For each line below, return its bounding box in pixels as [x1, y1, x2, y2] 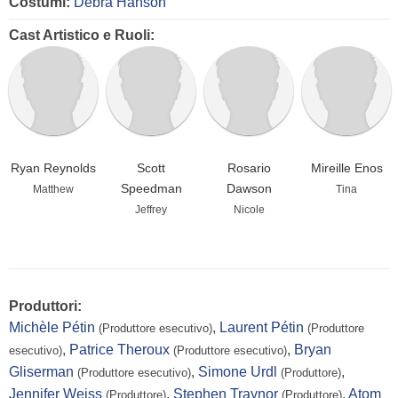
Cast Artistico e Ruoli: [9, 28, 155, 44]
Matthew [33, 183, 74, 196]
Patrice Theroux [69, 342, 170, 358]
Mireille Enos [310, 161, 383, 176]
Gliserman [9, 364, 74, 380]
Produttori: [9, 298, 82, 314]
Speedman [120, 181, 182, 196]
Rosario [227, 161, 271, 176]
